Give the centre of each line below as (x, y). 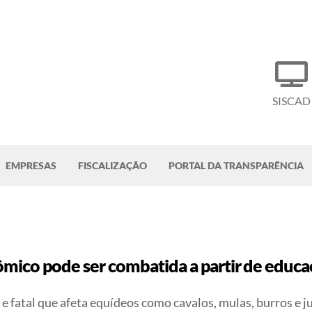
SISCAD (291, 101)
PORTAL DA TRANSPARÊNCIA (236, 165)
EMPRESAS (31, 165)
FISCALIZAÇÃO (112, 165)
